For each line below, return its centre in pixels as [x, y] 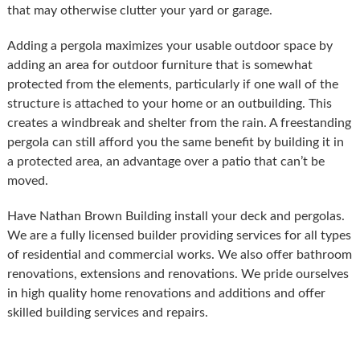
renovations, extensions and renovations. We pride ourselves [178, 274]
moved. [27, 180]
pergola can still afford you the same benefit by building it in [175, 142]
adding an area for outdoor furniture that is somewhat [160, 65]
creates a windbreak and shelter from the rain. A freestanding [179, 123]
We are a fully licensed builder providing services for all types [179, 235]
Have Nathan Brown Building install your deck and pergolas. [176, 216]
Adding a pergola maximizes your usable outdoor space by [170, 45]
